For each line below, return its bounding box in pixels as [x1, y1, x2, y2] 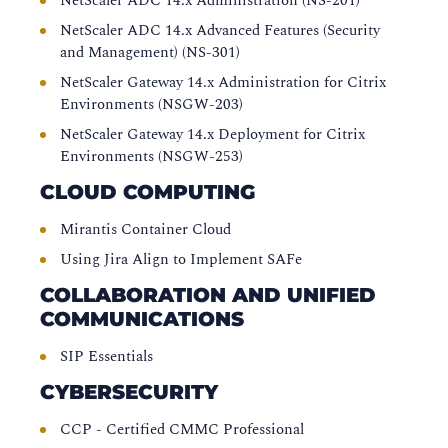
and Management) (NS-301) [60, 41, 240, 64]
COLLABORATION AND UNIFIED [40, 283, 376, 307]
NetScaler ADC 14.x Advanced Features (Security [60, 19, 380, 42]
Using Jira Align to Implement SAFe [60, 248, 302, 271]
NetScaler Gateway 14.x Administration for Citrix [60, 71, 386, 94]
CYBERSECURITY [40, 380, 218, 404]
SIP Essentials [60, 345, 153, 368]
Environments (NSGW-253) [60, 145, 243, 168]
